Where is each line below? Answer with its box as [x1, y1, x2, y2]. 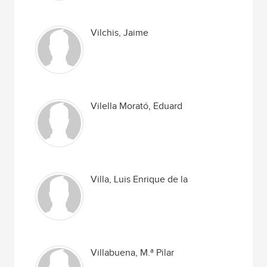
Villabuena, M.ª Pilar [91, 247, 175, 259]
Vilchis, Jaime [91, 27, 149, 39]
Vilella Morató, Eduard [91, 101, 183, 112]
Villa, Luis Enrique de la [91, 174, 188, 185]
